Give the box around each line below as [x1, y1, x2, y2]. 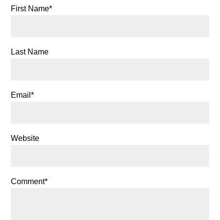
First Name [11, 4, 50, 13]
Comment [11, 177, 45, 186]
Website [11, 134, 40, 142]
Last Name [11, 47, 49, 56]
